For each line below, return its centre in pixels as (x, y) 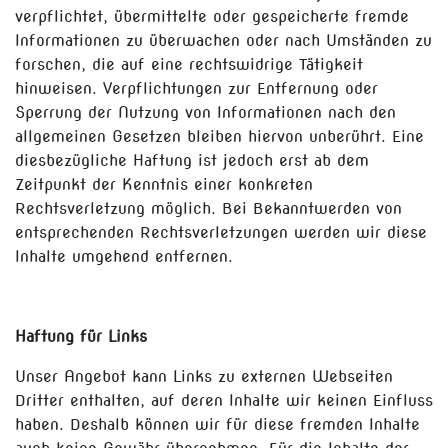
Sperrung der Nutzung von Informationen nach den (205, 112)
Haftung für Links (81, 336)
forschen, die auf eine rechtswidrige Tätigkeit (189, 64)
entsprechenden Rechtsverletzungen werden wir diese (221, 232)
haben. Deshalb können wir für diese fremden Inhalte (217, 424)
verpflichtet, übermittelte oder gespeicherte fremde (212, 16)
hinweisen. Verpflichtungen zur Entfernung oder (196, 88)
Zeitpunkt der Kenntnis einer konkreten (164, 184)
